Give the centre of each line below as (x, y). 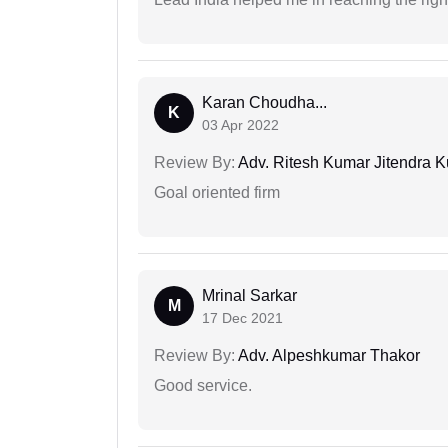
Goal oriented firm (217, 192)
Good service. (203, 385)
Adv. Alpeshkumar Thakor (327, 355)
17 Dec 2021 (242, 317)
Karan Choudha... (264, 102)
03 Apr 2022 (240, 124)
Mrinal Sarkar (249, 295)
